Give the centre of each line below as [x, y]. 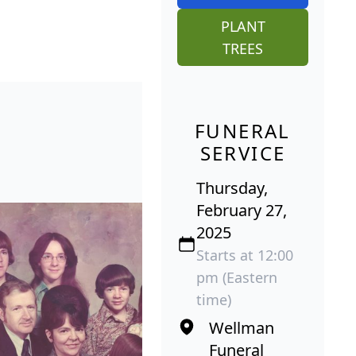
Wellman [242, 328]
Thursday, [232, 188]
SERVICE [243, 153]
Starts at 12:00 [245, 255]
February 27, [242, 211]
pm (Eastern [237, 278]
